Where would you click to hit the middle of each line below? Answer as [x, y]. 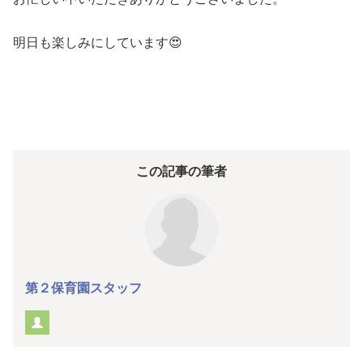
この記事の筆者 [181, 172]
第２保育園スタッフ [83, 288]
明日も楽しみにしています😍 [98, 43]
